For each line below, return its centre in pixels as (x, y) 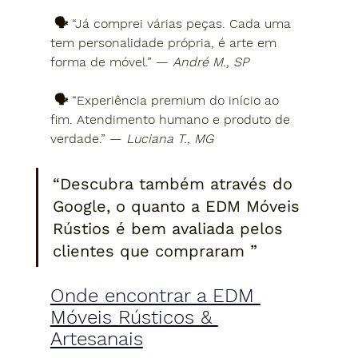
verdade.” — (88, 138)
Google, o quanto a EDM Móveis (179, 206)
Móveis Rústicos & (134, 317)
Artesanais (96, 338)
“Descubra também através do (175, 183)
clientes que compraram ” (155, 251)
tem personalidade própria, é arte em (165, 42)
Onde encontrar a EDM (155, 295)
